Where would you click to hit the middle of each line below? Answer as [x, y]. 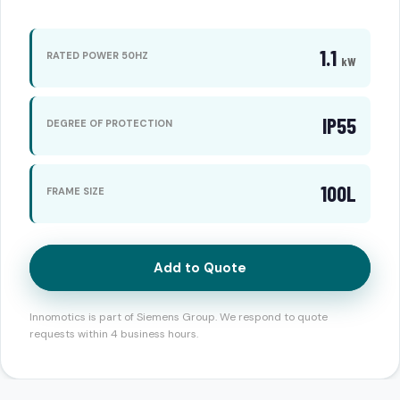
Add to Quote [200, 268]
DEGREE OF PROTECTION [109, 123]
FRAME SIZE [75, 191]
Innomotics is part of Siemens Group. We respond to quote [179, 317]
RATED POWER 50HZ [97, 55]
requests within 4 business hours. [114, 334]
